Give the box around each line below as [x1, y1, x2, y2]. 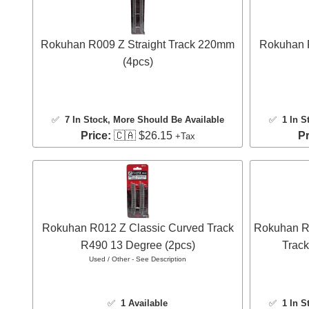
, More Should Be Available [107, 114, 224, 126]
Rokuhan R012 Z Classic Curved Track [41, 222, 234, 235]
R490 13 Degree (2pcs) [80, 239, 195, 252]
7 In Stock [64, 114, 108, 126]
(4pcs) [122, 56, 153, 68]
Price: [80, 130, 111, 142]
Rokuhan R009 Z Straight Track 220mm [41, 39, 235, 51]
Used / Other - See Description [89, 255, 186, 263]
